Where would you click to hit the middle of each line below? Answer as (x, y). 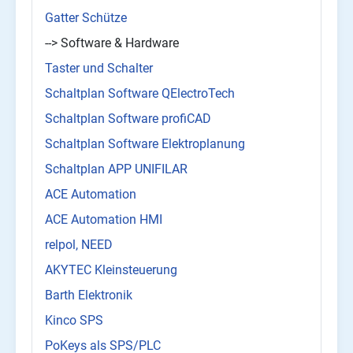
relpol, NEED (79, 245)
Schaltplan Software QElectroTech (140, 94)
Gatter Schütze (86, 18)
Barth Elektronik (89, 295)
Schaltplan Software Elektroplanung (145, 144)
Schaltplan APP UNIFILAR (116, 169)
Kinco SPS (74, 321)
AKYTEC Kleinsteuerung (111, 270)
